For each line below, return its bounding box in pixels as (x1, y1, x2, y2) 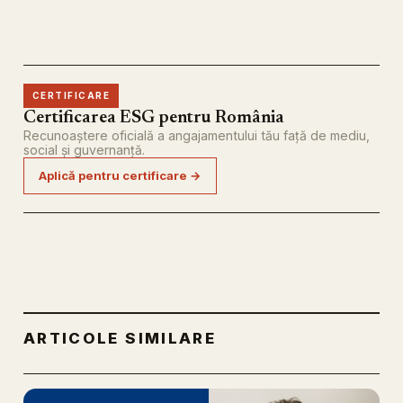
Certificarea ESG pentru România (23, 108, 284, 127)
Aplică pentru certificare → (39, 167, 201, 183)
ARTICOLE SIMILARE (23, 328, 216, 347)
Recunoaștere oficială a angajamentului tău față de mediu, (23, 127, 370, 143)
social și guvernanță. (23, 141, 145, 157)
